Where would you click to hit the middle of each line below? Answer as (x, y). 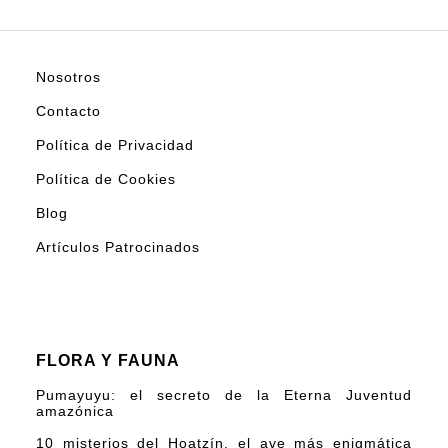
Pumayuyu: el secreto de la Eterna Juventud (224, 394)
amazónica (75, 410)
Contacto (68, 110)
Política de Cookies (106, 178)
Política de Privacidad (115, 144)
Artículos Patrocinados (118, 246)
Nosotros (68, 76)
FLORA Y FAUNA (108, 360)
